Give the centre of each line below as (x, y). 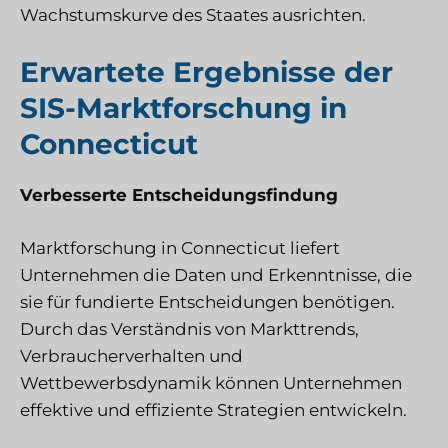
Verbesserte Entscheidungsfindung (179, 195)
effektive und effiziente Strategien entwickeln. (213, 409)
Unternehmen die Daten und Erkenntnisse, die (216, 274)
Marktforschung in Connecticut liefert (180, 247)
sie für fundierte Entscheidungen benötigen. (207, 301)
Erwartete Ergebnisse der (206, 72)
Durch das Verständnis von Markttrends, (189, 328)
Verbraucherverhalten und (131, 355)
